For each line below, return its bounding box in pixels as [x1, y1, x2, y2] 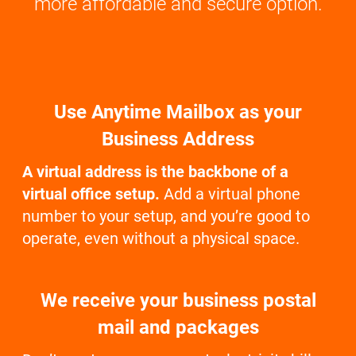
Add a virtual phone [160, 184, 300, 203]
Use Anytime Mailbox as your [54, 100, 302, 123]
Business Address [102, 127, 254, 150]
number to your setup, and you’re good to [22, 206, 310, 226]
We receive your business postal [40, 288, 316, 311]
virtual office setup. [22, 184, 160, 203]
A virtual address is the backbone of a [22, 161, 288, 181]
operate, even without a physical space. [22, 228, 300, 248]
